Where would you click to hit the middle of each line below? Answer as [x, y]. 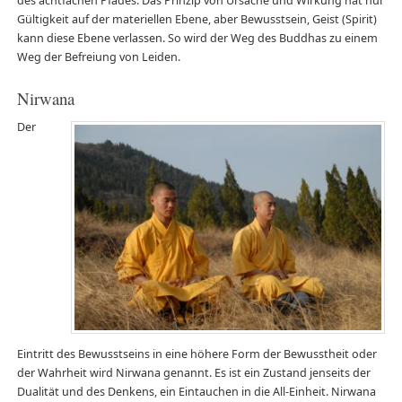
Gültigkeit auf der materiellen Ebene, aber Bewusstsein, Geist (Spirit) [197, 19]
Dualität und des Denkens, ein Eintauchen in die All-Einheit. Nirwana [196, 391]
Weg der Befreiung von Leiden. [98, 57]
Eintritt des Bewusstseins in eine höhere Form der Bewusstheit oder [197, 354]
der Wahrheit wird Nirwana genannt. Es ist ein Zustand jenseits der [193, 372]
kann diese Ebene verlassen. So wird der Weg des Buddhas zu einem [197, 38]
